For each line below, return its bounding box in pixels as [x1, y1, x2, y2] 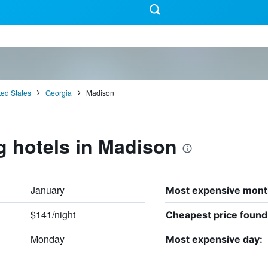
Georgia [45, 87, 72, 98]
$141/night [30, 207, 75, 221]
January [30, 182, 65, 197]
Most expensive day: [165, 233, 263, 245]
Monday [30, 232, 65, 246]
